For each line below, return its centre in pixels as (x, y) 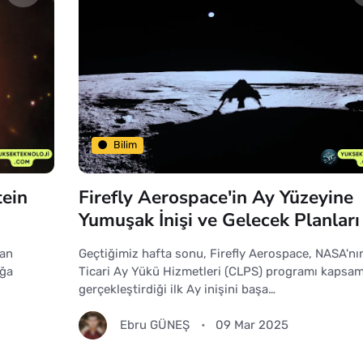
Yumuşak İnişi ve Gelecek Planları (219, 220)
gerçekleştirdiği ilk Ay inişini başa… (177, 289)
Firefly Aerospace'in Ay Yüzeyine (216, 197)
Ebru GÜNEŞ (154, 325)
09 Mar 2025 (252, 325)
